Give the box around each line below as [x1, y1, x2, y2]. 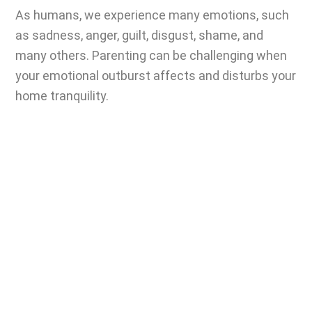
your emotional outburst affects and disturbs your [15, 68, 296, 83]
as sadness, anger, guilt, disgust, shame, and [15, 28, 263, 42]
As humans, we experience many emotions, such [15, 8, 289, 22]
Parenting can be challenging [92, 48, 253, 63]
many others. [15, 48, 92, 63]
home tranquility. [15, 88, 109, 103]
